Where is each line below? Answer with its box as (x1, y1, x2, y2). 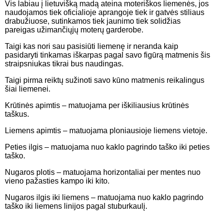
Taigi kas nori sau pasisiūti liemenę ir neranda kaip (5, 42, 178, 50)
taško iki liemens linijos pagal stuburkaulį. (5, 201, 147, 210)
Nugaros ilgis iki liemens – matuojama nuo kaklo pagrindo (5, 193, 203, 201)
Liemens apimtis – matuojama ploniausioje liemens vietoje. (5, 126, 207, 135)
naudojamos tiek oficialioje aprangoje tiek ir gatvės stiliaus (5, 8, 204, 16)
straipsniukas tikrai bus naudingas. (5, 59, 124, 68)
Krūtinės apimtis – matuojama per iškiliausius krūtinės (5, 101, 189, 109)
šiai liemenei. (5, 84, 50, 93)
